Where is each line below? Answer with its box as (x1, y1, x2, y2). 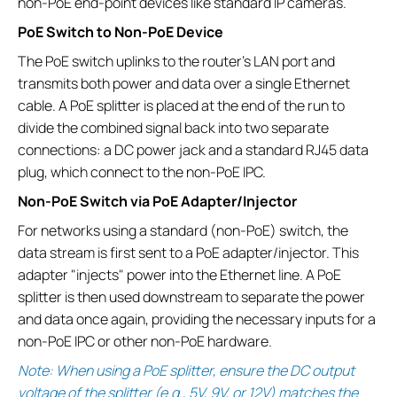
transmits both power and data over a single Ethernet (18, 74, 350, 94)
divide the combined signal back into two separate (18, 118, 329, 138)
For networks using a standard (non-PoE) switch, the (18, 221, 348, 241)
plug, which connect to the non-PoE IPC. (18, 162, 266, 183)
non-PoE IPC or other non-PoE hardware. (18, 331, 272, 352)
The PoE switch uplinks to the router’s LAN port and (18, 51, 335, 72)
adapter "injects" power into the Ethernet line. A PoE (18, 265, 341, 285)
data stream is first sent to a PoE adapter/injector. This (18, 243, 359, 263)
